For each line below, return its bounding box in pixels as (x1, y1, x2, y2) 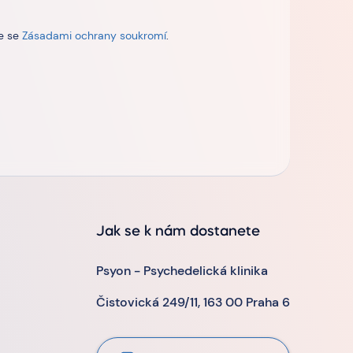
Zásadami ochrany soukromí (22, 28, 166, 43)
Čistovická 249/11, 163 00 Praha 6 (95, 294, 290, 311)
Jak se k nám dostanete (95, 225, 260, 240)
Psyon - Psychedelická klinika (95, 262, 268, 280)
